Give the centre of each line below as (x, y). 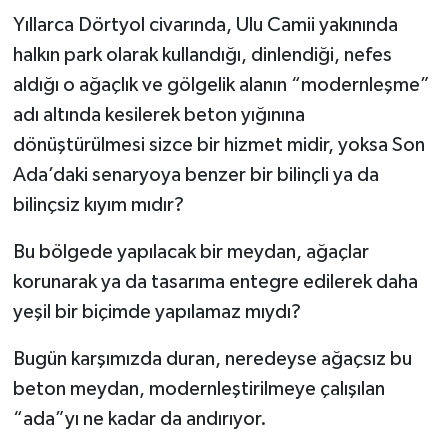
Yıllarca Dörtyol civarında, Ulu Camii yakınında (205, 25)
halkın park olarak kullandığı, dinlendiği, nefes (202, 55)
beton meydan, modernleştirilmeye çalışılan (198, 389)
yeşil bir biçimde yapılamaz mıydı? (156, 312)
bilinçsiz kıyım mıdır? (98, 205)
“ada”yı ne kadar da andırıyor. (139, 419)
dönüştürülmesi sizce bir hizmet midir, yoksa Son (218, 145)
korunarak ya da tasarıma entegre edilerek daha (215, 282)
